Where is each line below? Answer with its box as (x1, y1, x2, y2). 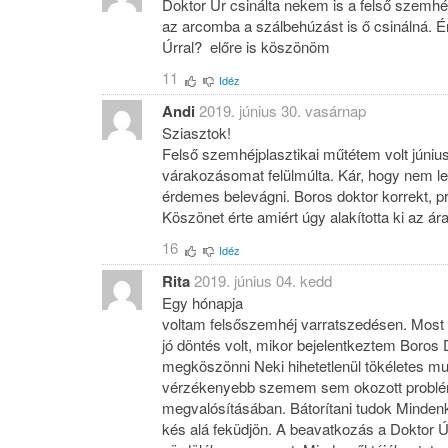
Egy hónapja (162, 291, 243, 313)
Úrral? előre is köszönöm (162, 35, 330, 57)
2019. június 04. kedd (194, 269, 332, 291)
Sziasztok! (162, 121, 231, 143)
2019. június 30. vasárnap (199, 99, 366, 121)
